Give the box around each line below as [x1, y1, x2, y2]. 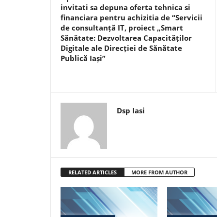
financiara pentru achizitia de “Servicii [61, 13, 202, 22]
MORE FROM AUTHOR [131, 169, 187, 176]
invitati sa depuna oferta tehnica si [61, 2, 190, 12]
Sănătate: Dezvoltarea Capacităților [61, 33, 192, 43]
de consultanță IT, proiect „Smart [61, 23, 183, 32]
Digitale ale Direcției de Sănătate [61, 43, 182, 53]
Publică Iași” [61, 53, 106, 63]
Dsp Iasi [117, 106, 145, 115]
